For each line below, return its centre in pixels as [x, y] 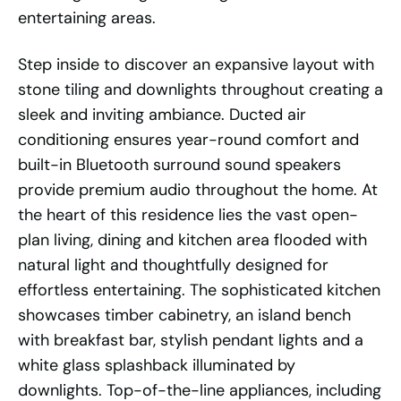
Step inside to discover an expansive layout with [196, 65]
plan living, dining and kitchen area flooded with [192, 240]
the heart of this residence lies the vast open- [188, 215]
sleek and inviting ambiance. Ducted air [162, 115]
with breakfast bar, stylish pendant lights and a [191, 341]
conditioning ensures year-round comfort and [188, 140]
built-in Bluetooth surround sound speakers [179, 165]
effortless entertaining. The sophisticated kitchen [199, 290]
